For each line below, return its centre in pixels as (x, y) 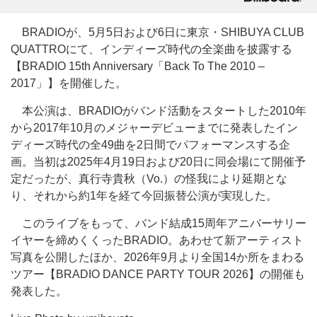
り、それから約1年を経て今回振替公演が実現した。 (144, 196)
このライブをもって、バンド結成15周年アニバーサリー (158, 223)
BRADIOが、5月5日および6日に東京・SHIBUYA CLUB (157, 32)
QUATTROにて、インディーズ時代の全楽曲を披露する (151, 49)
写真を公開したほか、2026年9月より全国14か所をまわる (157, 257)
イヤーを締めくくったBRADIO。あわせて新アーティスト (157, 240)
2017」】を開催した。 (69, 83)
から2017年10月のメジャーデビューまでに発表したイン (154, 128)
